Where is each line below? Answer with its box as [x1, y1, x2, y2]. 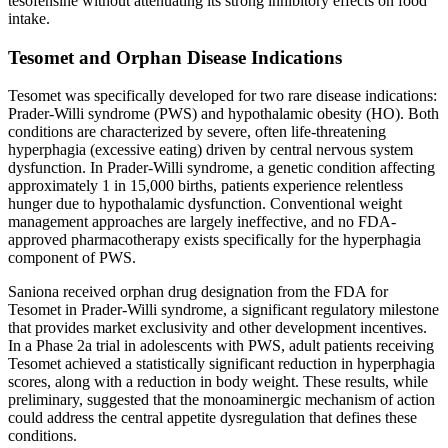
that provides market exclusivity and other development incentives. [8, 319, 427, 337]
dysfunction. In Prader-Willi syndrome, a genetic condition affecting [8, 159, 435, 177]
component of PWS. [8, 249, 136, 267]
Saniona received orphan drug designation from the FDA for [8, 283, 388, 301]
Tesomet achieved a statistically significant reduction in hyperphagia [8, 355, 435, 373]
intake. [8, 9, 50, 27]
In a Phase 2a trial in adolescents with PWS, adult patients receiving [8, 337, 434, 355]
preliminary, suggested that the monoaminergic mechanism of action [8, 391, 435, 409]
